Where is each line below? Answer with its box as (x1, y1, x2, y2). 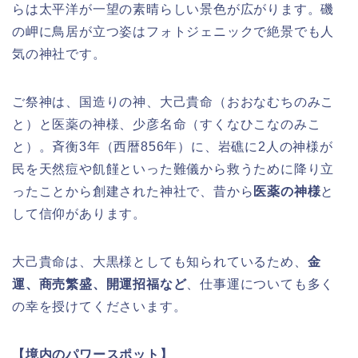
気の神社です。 (12, 47, 106, 62)
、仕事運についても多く (186, 277, 335, 292)
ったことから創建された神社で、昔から (12, 185, 254, 199)
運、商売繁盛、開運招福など (12, 277, 187, 292)
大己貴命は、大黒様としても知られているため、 (12, 255, 308, 269)
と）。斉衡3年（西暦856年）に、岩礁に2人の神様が (12, 140, 333, 154)
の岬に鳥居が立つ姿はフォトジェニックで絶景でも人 (12, 25, 335, 39)
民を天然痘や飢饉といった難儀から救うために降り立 (12, 162, 335, 177)
